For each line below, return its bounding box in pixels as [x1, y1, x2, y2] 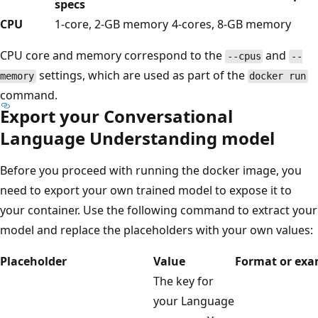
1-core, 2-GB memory [55, 16, 168, 33]
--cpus [226, 50, 261, 62]
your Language [153, 293, 234, 309]
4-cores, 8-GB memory [172, 16, 291, 33]
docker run [249, 70, 307, 82]
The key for [153, 273, 214, 290]
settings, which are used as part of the [35, 67, 248, 84]
